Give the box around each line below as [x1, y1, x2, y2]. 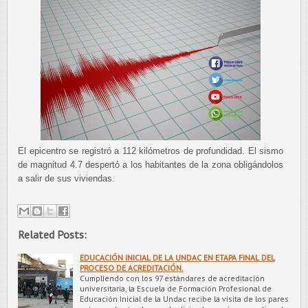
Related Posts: [18, 227, 87, 241]
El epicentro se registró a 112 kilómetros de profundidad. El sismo [18, 146, 283, 156]
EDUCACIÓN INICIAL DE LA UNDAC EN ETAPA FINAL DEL [80, 252, 275, 263]
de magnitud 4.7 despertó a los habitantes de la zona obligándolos [18, 159, 283, 170]
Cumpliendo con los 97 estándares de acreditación [80, 272, 265, 283]
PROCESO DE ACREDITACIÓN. [80, 262, 184, 273]
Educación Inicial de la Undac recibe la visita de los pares [80, 293, 289, 304]
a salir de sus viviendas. [18, 173, 120, 184]
